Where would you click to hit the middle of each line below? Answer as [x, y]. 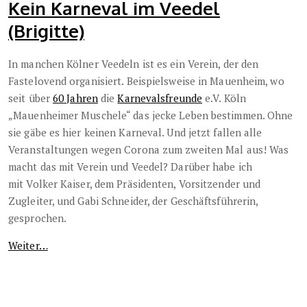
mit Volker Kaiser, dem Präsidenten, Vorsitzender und [135, 184]
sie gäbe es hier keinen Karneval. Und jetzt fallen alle [135, 133]
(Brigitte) [46, 31]
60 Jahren [75, 98]
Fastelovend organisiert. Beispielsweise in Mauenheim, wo [146, 81]
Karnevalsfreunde [160, 98]
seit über [30, 98]
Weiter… [28, 246]
